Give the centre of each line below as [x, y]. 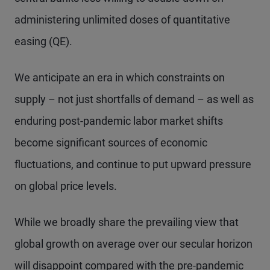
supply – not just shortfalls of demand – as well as [134, 99]
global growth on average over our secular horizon [133, 244]
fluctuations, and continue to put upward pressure [133, 164]
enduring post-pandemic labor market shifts [119, 121]
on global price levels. [66, 186]
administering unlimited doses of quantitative [122, 20]
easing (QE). [43, 41]
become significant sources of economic [111, 143]
